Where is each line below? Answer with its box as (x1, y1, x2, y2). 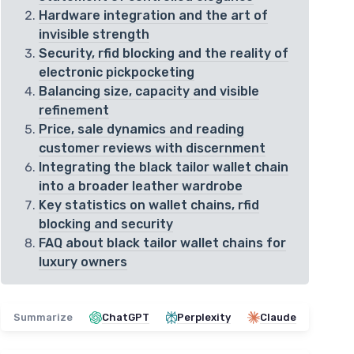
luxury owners (39, 254, 127, 270)
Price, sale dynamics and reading (39, 122, 244, 137)
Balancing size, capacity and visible (39, 84, 259, 100)
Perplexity (177, 311, 231, 324)
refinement (39, 103, 109, 119)
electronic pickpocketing (39, 65, 194, 81)
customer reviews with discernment (39, 141, 265, 156)
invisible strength (39, 27, 149, 43)
